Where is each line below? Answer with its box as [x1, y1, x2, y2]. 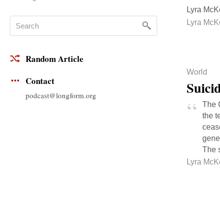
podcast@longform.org [26, 90, 96, 100]
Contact [26, 75, 55, 87]
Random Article [26, 53, 83, 65]
